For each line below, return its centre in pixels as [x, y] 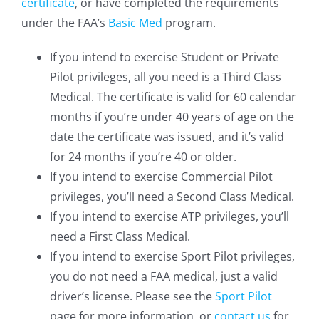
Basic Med [135, 23]
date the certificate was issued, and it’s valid [167, 137]
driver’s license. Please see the [132, 296]
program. [189, 23]
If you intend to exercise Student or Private [164, 57]
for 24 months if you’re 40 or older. [143, 157]
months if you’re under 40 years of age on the [172, 117]
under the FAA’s [65, 23]
